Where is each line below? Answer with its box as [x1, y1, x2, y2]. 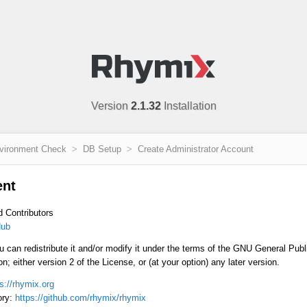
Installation [160, 100, 217, 112]
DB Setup [83, 144, 121, 155]
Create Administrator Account [138, 144, 254, 155]
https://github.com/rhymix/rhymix [15, 293, 146, 304]
